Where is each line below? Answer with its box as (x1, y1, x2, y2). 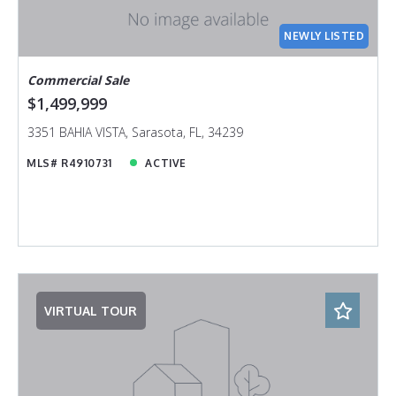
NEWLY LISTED (284, 28, 365, 42)
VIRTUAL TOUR (44, 302, 138, 318)
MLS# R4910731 (27, 156, 112, 170)
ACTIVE (145, 156, 187, 170)
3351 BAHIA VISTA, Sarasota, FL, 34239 (27, 123, 243, 141)
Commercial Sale (27, 72, 129, 89)
